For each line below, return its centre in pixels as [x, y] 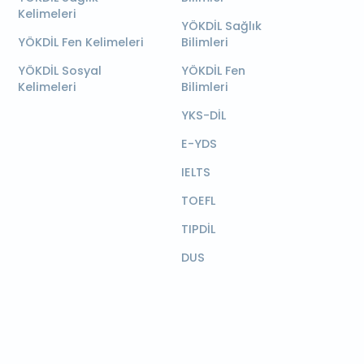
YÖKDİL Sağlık [221, 26]
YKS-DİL [203, 115]
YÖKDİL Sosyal [59, 71]
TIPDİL [198, 229]
